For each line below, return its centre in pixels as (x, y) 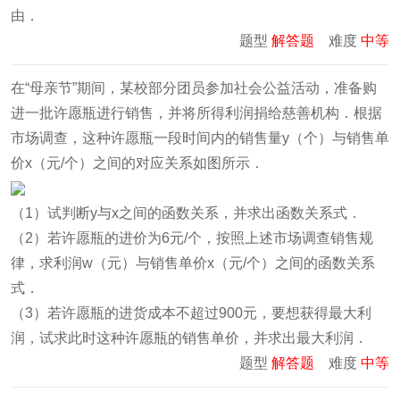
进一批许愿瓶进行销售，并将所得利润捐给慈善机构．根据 (196, 112)
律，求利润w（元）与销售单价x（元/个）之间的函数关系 (193, 262)
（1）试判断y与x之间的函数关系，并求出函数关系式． (186, 212)
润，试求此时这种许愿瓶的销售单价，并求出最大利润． (189, 337)
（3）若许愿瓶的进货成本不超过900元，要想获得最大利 (191, 312)
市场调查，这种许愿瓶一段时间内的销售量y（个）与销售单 (200, 137)
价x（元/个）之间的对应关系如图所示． (137, 162)
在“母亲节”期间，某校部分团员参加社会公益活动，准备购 (194, 87)
